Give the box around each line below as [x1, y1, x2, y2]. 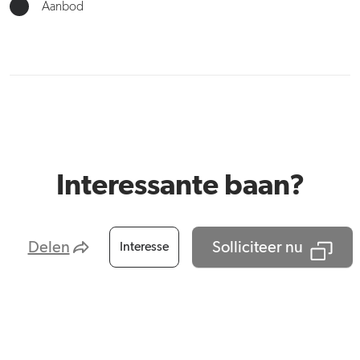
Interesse [119, 240, 169, 254]
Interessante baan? [55, 172, 305, 202]
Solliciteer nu [211, 239, 303, 256]
